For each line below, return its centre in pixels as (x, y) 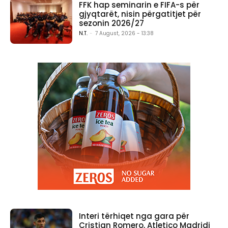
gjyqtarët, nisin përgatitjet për (140, 14)
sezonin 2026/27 (112, 23)
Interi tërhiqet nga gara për (134, 216)
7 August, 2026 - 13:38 (125, 33)
